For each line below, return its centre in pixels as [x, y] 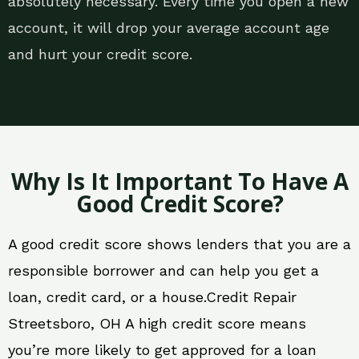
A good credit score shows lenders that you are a [179, 244]
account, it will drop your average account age [169, 28]
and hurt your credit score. [100, 54]
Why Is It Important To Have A [179, 182]
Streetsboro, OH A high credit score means [157, 324]
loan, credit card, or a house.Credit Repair [152, 297]
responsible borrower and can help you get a [163, 271]
